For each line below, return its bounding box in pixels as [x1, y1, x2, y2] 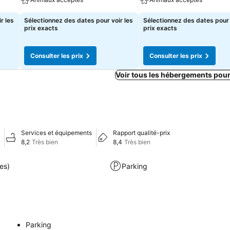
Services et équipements [21, 129, 92, 137]
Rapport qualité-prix [113, 129, 170, 137]
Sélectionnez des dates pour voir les [24, 16, 133, 24]
